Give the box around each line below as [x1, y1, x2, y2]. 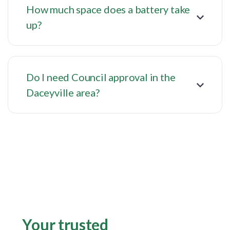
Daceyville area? [26, 86, 100, 99]
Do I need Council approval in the [26, 71, 176, 84]
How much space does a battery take [26, 3, 190, 16]
